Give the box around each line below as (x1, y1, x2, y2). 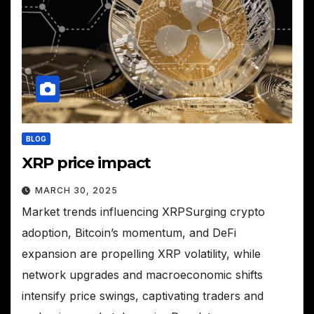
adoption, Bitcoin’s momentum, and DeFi (22, 225, 236, 240)
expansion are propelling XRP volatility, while (22, 246, 261, 261)
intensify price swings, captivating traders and (22, 288, 264, 303)
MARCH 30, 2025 (35, 184, 118, 196)
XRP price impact (22, 153, 151, 172)
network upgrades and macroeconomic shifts (22, 267, 263, 282)
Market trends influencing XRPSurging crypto (22, 204, 265, 219)
